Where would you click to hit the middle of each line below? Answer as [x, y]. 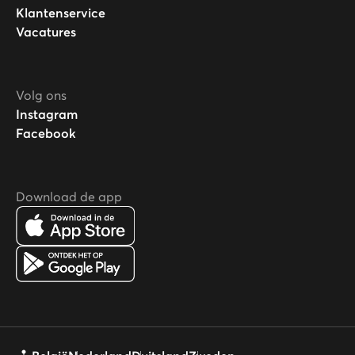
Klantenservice [61, 13]
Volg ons [41, 95]
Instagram [47, 114]
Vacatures [46, 32]
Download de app [69, 197]
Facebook [46, 133]
